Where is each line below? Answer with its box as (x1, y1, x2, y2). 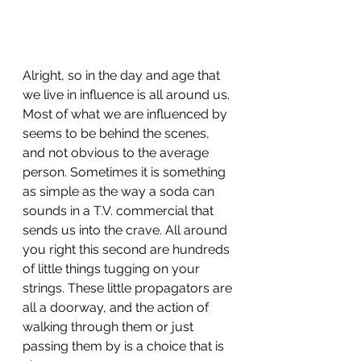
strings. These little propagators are (23, 280, 235, 296)
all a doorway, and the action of (23, 300, 212, 315)
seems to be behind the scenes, (23, 126, 213, 141)
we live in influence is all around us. (23, 87, 233, 102)
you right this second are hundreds (23, 242, 233, 257)
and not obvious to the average (23, 145, 212, 160)
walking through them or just (23, 319, 197, 334)
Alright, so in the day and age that (23, 68, 223, 83)
